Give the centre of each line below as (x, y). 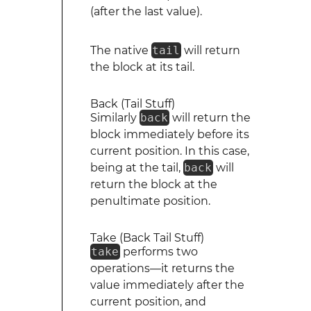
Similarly (115, 118)
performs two (159, 252)
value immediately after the (167, 285)
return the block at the (153, 184)
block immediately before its (169, 134)
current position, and (148, 302)
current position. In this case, (169, 151)
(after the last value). (146, 11)
